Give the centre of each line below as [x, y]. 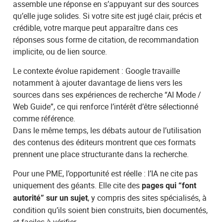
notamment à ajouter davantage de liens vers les [98, 83]
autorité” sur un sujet [51, 198]
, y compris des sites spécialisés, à [147, 197]
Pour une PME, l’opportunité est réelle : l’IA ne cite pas [106, 173]
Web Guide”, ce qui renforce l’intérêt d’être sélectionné [106, 106]
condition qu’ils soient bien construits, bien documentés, [111, 210]
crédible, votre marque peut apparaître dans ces [96, 28]
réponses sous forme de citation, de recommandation [106, 39]
